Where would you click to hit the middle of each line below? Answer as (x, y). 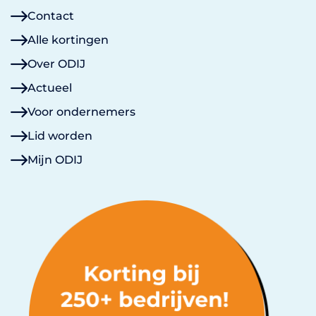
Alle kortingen (68, 39)
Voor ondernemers (81, 111)
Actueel (50, 87)
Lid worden (60, 135)
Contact (51, 16)
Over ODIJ (56, 63)
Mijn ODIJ (55, 159)
